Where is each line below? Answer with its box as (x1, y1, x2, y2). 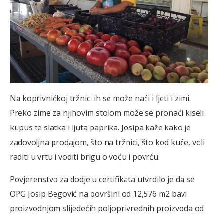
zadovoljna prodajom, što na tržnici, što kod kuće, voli (10, 137, 205, 148)
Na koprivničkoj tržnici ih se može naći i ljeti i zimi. (10, 93, 191, 104)
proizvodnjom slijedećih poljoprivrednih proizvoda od (10, 203, 204, 214)
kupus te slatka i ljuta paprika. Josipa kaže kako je (10, 122, 191, 133)
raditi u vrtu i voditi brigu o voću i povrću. (10, 151, 160, 163)
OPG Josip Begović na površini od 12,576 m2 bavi (10, 188, 187, 200)
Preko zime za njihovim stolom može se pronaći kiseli (10, 108, 204, 119)
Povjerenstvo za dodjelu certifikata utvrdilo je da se (10, 174, 195, 185)
